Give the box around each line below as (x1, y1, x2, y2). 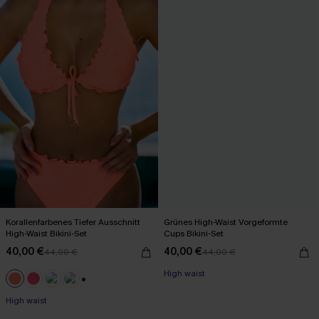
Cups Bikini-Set (164, 227, 224, 239)
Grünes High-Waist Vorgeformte (164, 216, 288, 228)
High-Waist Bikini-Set (6, 227, 88, 239)
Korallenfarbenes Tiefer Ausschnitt (6, 216, 140, 228)
